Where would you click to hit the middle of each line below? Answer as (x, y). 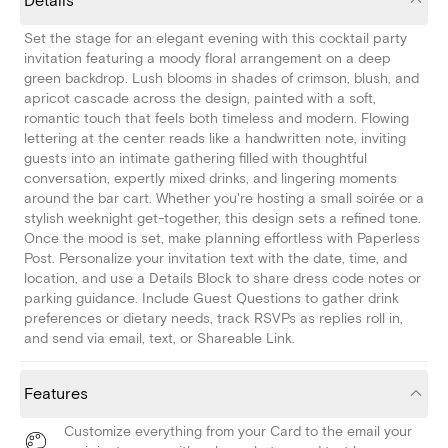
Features (56, 394)
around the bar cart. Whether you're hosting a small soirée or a (224, 199)
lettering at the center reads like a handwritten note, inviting (215, 139)
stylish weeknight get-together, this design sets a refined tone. (222, 219)
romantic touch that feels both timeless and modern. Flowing (216, 119)
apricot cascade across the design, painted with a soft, (200, 99)
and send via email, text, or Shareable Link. (159, 339)
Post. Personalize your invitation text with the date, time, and (215, 259)
